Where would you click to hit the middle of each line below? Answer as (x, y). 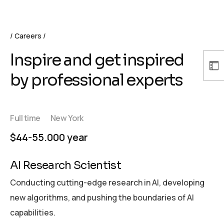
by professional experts (96, 80)
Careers (28, 36)
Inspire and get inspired (97, 60)
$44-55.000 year (49, 137)
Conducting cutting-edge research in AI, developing (107, 182)
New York (67, 118)
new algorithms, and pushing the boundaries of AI (102, 197)
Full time (25, 118)
